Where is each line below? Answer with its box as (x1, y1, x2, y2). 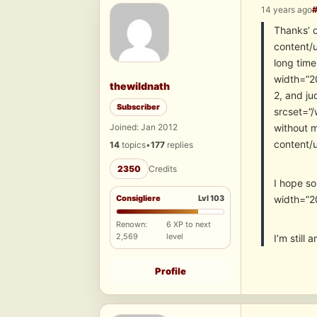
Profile (154, 265, 186, 277)
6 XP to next (166, 219, 212, 230)
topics (120, 139, 146, 151)
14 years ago (261, 4, 312, 16)
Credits (149, 163, 177, 175)
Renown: (116, 219, 147, 230)
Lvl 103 (198, 193, 224, 204)
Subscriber (117, 102, 160, 113)
